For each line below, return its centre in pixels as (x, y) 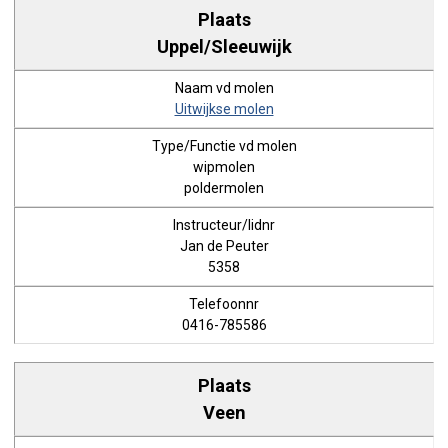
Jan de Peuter (224, 246)
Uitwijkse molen (224, 109)
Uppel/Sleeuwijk (224, 46)
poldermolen (224, 188)
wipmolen (224, 167)
